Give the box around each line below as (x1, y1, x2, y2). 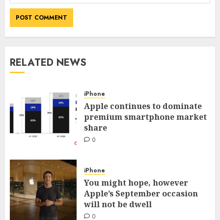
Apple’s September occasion (84, 188, 198, 199)
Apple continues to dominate (84, 101, 202, 112)
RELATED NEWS (10, 55, 86, 70)
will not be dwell (84, 199, 152, 210)
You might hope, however (84, 177, 188, 189)
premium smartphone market (84, 111, 207, 123)
